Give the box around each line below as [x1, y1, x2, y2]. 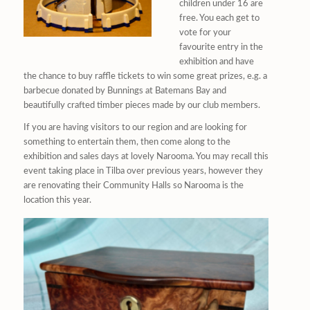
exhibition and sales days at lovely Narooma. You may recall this [23, 152, 268, 161]
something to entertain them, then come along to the [23, 137, 230, 147]
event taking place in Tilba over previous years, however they [23, 166, 263, 176]
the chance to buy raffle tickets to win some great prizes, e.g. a [23, 71, 267, 81]
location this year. [23, 195, 91, 205]
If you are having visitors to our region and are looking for [23, 122, 247, 132]
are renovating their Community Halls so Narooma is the [23, 181, 244, 190]
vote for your [179, 28, 231, 37]
